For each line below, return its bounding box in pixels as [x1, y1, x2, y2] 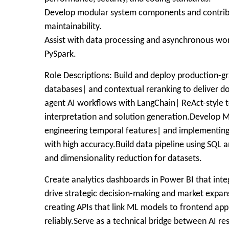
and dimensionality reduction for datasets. [44, 154, 202, 164]
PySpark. [44, 50, 76, 59]
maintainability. [44, 22, 102, 32]
